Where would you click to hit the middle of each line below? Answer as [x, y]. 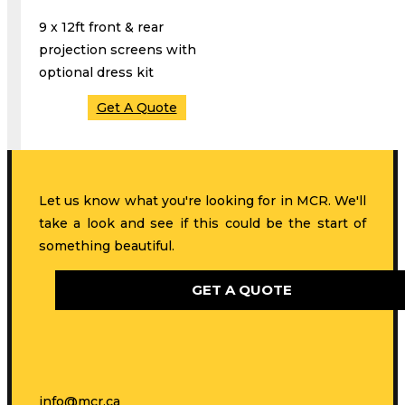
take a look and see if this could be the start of [202, 223]
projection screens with [118, 49]
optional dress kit [96, 72]
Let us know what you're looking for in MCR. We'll [202, 200]
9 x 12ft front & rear [101, 27]
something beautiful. [107, 245]
